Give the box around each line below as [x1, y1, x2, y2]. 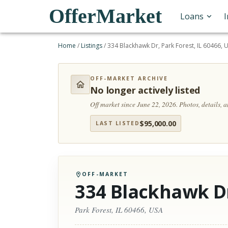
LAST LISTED [96, 120, 140, 127]
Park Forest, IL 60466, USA [75, 205, 163, 215]
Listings [81, 41, 103, 50]
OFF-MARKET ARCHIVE [90, 75, 168, 82]
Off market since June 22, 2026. [90, 100, 180, 109]
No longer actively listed [90, 84, 201, 96]
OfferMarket [49, 5, 162, 27]
